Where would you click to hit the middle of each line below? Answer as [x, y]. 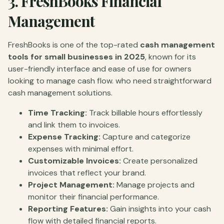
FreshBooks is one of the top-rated [74, 44]
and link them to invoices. [74, 124]
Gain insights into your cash [159, 208]
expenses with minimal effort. [81, 148]
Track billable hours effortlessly [145, 112]
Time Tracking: [57, 112]
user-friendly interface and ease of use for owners [100, 68]
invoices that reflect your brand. [87, 172]
